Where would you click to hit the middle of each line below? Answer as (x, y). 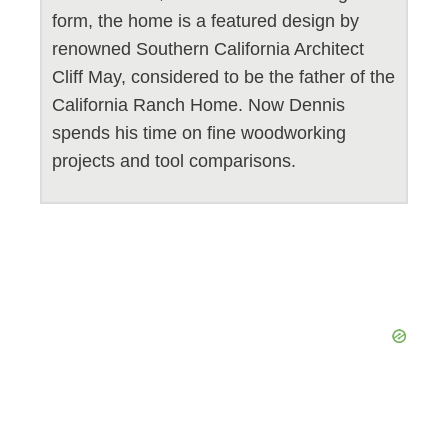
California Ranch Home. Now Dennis (198, 105)
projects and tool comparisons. (174, 161)
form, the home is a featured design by (205, 21)
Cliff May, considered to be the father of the (223, 77)
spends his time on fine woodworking (199, 133)
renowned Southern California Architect (208, 49)
